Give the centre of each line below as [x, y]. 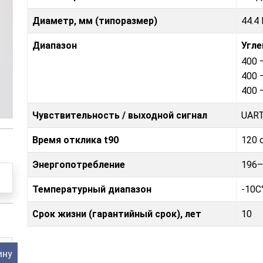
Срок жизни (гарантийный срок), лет [117, 214]
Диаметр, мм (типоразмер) [95, 21]
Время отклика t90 [75, 140]
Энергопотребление [79, 164]
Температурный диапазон [92, 189]
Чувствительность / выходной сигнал [120, 115]
